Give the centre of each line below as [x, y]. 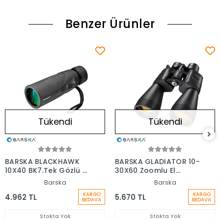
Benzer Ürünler [110, 24]
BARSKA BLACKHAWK [42, 162]
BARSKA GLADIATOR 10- [157, 162]
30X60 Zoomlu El [145, 171]
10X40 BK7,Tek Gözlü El [47, 171]
